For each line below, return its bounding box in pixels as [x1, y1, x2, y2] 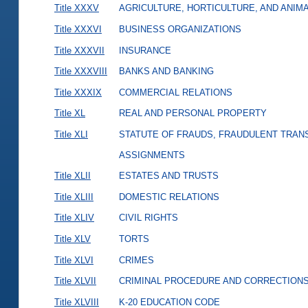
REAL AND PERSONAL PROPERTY [118, 108, 267, 119]
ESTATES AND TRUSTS [118, 170, 219, 181]
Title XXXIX [54, 87, 102, 98]
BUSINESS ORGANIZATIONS [118, 23, 241, 34]
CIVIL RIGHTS [118, 212, 178, 223]
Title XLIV [54, 212, 94, 223]
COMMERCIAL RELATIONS [118, 87, 232, 98]
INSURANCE [118, 45, 171, 56]
